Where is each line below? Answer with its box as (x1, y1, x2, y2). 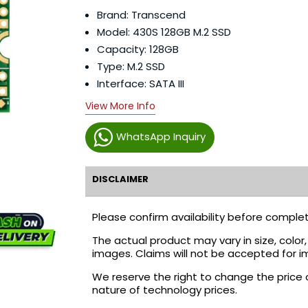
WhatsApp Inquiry (116, 129, 206, 144)
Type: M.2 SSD (96, 59, 165, 74)
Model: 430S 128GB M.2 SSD (96, 25, 231, 39)
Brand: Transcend (96, 8, 186, 22)
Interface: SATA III (96, 76, 184, 91)
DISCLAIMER (91, 173, 148, 186)
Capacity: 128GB (96, 42, 179, 56)
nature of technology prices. (91, 283, 237, 297)
